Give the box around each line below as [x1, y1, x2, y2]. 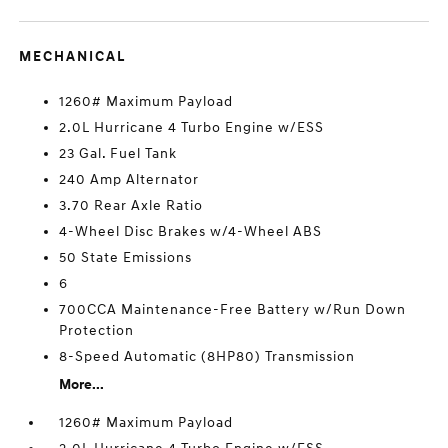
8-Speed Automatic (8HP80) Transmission [59, 348, 356, 366]
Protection [59, 322, 135, 340]
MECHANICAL [19, 48, 127, 66]
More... [59, 376, 105, 394]
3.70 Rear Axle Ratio [59, 197, 204, 215]
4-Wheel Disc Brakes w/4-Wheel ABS [59, 223, 323, 241]
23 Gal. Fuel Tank [59, 145, 178, 163]
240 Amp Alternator [59, 171, 200, 189]
